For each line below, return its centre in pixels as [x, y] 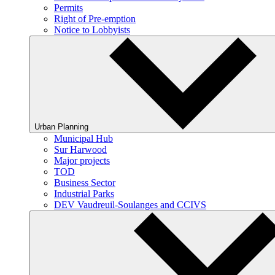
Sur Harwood [80, 149]
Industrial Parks [84, 194]
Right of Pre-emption [95, 19]
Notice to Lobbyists [92, 30]
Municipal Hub [83, 138]
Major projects [82, 161]
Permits [68, 8]
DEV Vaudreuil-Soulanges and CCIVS [130, 205]
